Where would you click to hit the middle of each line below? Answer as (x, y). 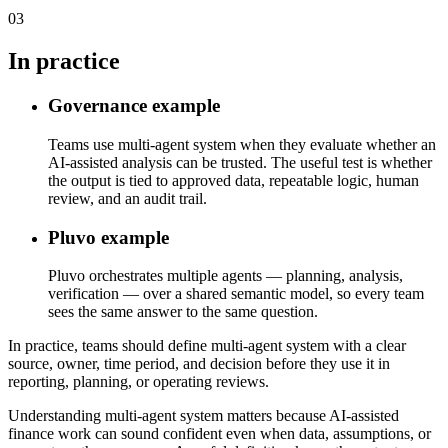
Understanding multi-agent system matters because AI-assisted (203, 416)
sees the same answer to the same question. (183, 312)
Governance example (134, 106)
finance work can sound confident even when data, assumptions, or (219, 434)
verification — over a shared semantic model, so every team (236, 294)
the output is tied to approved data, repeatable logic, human (233, 180)
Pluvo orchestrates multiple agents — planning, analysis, (225, 276)
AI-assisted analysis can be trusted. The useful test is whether (240, 162)
